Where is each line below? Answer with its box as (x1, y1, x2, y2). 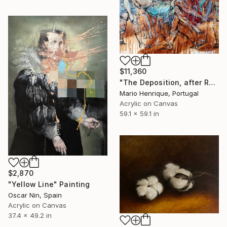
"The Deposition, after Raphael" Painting (208, 78, 215, 87)
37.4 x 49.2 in (8, 211, 52, 219)
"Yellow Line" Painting (8, 179, 90, 188)
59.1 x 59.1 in (120, 109, 159, 118)
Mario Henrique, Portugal (120, 89, 199, 98)
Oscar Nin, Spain (8, 191, 62, 199)
